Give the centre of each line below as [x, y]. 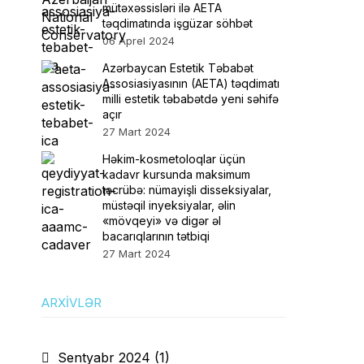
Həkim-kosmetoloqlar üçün [174, 159]
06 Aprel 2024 [139, 41]
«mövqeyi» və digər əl [162, 221]
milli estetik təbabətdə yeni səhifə [191, 99]
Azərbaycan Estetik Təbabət [178, 68]
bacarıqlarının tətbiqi [156, 236]
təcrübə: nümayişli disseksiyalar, [187, 190]
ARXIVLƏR [71, 303]
